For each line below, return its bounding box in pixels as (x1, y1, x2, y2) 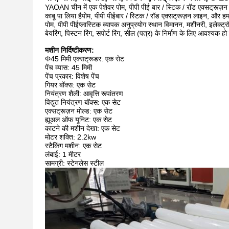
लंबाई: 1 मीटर (45, 150, 81, 158)
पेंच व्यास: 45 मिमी (45, 63, 92, 72)
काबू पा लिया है (45, 12, 82, 20)
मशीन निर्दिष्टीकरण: (45, 46, 94, 54)
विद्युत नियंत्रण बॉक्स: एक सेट (45, 98, 121, 106)
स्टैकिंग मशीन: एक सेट (45, 142, 102, 150)
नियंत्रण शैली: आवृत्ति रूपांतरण (45, 89, 123, 98)
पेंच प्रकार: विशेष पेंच (45, 72, 99, 80)
